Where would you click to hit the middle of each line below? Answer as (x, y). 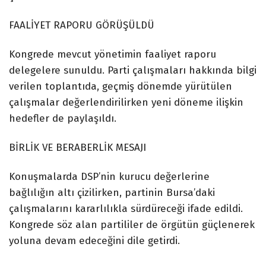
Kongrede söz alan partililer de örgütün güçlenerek (132, 225)
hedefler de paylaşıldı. (63, 119)
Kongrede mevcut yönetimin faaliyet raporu (113, 55)
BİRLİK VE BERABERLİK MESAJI (77, 148)
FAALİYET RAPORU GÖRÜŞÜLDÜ (82, 25)
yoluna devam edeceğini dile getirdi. (94, 241)
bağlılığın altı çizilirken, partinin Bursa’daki (112, 193)
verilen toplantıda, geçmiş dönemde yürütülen (121, 87)
